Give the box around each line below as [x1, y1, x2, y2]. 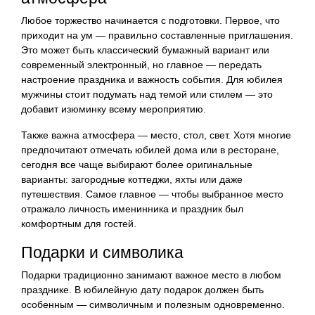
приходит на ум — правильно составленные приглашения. [21, 29, 293, 41]
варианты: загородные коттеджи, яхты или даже [21, 173, 243, 185]
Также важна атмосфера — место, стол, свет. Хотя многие [21, 129, 291, 141]
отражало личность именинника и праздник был [21, 202, 243, 214]
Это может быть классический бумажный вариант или [21, 44, 269, 56]
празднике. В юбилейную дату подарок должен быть [21, 283, 264, 295]
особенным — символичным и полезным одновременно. [21, 298, 285, 310]
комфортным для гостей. [21, 217, 136, 229]
